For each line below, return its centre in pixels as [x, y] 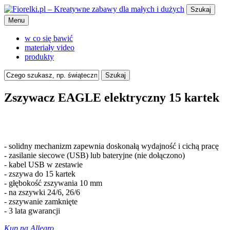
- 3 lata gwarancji [32, 210]
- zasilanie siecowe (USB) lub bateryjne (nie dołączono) [94, 155]
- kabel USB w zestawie [43, 164]
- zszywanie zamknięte [41, 201]
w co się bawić [49, 38]
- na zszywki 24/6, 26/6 [42, 192]
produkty [39, 57]
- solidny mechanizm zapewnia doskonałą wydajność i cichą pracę [111, 146]
